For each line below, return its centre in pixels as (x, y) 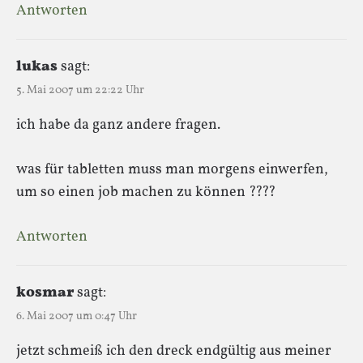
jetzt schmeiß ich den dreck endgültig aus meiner (174, 351)
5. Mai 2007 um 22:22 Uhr (80, 90)
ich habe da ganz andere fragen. (118, 125)
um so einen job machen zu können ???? (146, 192)
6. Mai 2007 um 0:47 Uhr (77, 316)
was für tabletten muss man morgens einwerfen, (172, 169)
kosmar (45, 293)
